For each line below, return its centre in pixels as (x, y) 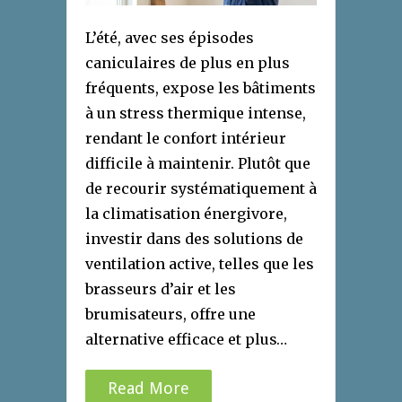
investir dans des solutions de (194, 239)
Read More (149, 389)
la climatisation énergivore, (186, 214)
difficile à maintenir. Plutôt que (198, 164)
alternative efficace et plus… (186, 340)
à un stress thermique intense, (196, 114)
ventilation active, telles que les (200, 264)
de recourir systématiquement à (201, 189)
